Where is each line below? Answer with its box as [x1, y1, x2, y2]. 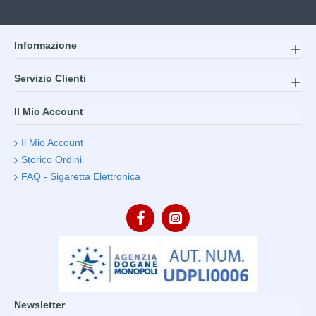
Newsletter [14, 299, 65, 310]
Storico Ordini [21, 154, 82, 165]
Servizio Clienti [14, 73, 86, 84]
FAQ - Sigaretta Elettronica [21, 171, 140, 182]
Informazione [14, 39, 77, 51]
